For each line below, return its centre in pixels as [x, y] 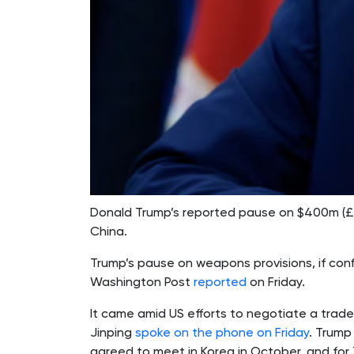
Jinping [113, 332]
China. [109, 231]
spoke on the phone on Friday [222, 332]
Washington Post [142, 281]
